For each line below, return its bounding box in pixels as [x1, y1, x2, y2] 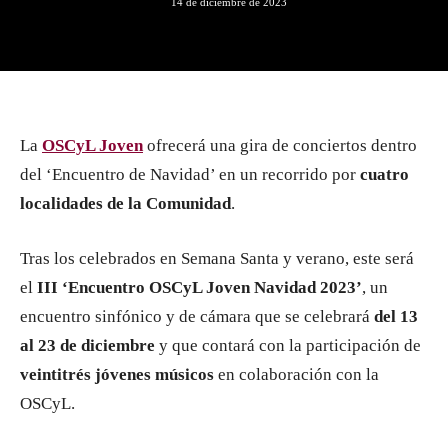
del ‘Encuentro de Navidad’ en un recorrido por [20, 165, 360, 184]
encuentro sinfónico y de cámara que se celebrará [20, 307, 374, 326]
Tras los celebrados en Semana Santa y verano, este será [20, 249, 414, 268]
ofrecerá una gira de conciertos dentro [143, 136, 417, 155]
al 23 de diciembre [20, 336, 155, 355]
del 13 [374, 307, 418, 326]
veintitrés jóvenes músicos [20, 365, 214, 384]
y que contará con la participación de [155, 336, 421, 355]
